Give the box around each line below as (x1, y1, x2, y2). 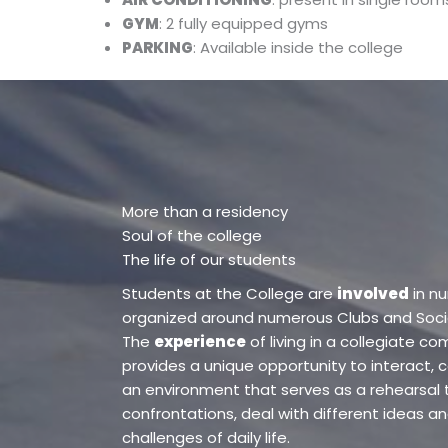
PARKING (122, 37, 193, 58)
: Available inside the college (193, 37, 403, 58)
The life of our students (122, 249, 296, 270)
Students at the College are (122, 283, 337, 305)
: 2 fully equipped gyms (159, 13, 328, 34)
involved (337, 283, 409, 305)
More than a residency (122, 201, 288, 222)
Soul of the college (122, 225, 262, 246)
